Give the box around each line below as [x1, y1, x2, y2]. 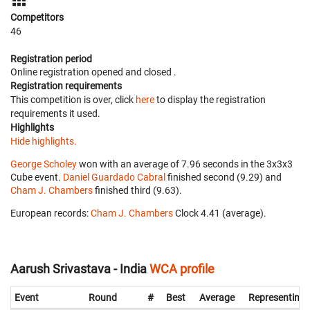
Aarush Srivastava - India [10, 262, 147, 277]
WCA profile [149, 262, 215, 277]
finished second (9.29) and [165, 171, 282, 183]
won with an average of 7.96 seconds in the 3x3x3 [77, 158, 293, 170]
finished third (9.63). [93, 184, 182, 196]
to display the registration [154, 93, 266, 105]
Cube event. [10, 171, 63, 183]
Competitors [10, 11, 64, 23]
